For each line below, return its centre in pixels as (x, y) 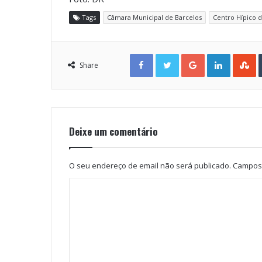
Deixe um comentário (113, 132)
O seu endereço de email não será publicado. (150, 166)
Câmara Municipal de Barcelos (154, 18)
